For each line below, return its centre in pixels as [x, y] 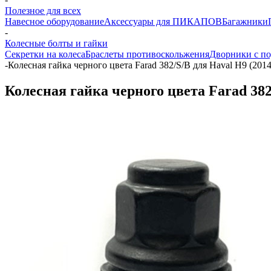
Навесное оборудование [54, 21]
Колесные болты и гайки [56, 43]
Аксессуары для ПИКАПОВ [163, 21]
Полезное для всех [43, 11]
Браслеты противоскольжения [147, 54]
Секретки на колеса [45, 54]
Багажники [245, 21]
